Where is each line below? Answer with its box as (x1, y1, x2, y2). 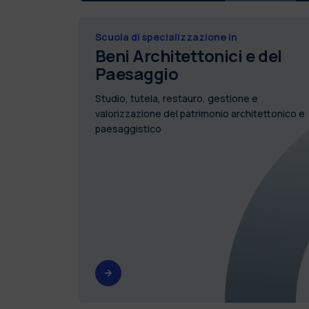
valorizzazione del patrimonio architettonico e (94, 106, 305, 120)
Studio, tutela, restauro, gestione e (94, 91, 258, 105)
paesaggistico (94, 121, 161, 135)
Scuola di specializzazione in (94, 30, 237, 43)
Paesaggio (94, 61, 179, 85)
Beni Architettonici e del (94, 43, 282, 67)
